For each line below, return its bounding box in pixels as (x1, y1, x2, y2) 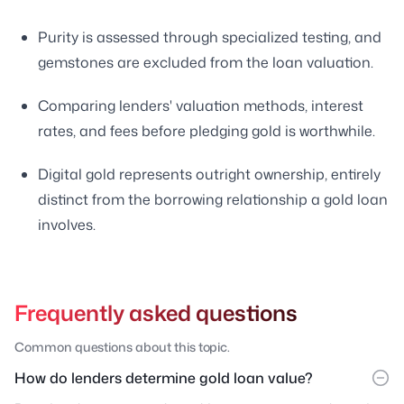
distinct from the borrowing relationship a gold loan (38, 189, 388, 209)
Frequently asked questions (14, 298, 298, 328)
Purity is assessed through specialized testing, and (38, 27, 381, 47)
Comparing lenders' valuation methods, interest (38, 96, 363, 115)
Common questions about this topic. (14, 338, 231, 355)
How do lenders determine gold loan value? (14, 368, 313, 388)
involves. (38, 215, 96, 234)
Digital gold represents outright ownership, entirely (38, 164, 381, 184)
